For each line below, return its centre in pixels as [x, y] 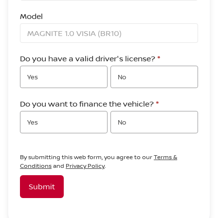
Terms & [165, 157]
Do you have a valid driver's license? [89, 58]
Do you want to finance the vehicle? [88, 104]
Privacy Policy [85, 166]
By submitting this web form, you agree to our [87, 157]
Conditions [36, 166]
